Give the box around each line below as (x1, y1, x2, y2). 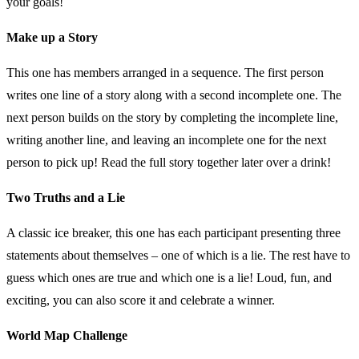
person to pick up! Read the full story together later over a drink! (6, 155, 331, 169)
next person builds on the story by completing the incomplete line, (6, 110, 338, 124)
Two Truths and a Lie (6, 190, 125, 204)
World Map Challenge (6, 328, 127, 342)
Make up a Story (6, 30, 101, 44)
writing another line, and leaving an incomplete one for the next (6, 132, 326, 147)
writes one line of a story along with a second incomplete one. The (6, 87, 341, 102)
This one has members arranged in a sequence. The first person (6, 65, 324, 79)
